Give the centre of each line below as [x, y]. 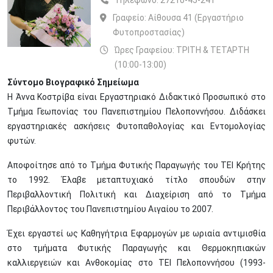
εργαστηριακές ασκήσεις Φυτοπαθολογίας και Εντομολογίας [136, 126]
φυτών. [22, 141]
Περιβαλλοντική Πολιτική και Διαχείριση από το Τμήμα [136, 194]
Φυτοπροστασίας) [148, 32]
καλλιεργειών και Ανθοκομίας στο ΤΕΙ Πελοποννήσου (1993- [136, 263]
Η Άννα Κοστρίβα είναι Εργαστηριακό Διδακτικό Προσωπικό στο [136, 97]
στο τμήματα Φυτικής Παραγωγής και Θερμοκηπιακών [136, 248]
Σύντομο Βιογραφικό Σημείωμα [73, 82]
